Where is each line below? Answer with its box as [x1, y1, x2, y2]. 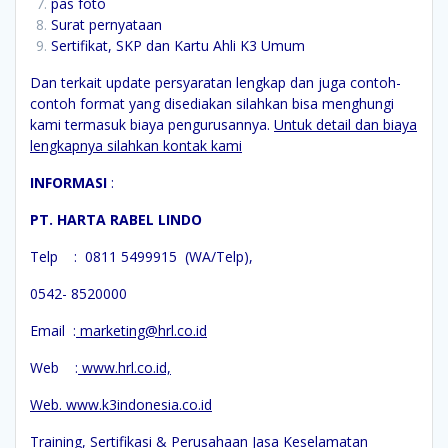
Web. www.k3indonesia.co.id [30, 394, 212, 414]
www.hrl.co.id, [78, 357, 171, 377]
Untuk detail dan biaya [274, 114, 417, 134]
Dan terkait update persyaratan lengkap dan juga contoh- [30, 72, 401, 92]
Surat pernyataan [51, 14, 162, 34]
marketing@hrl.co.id [76, 320, 207, 340]
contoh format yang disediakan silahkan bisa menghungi [30, 93, 394, 113]
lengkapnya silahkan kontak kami [30, 135, 242, 155]
